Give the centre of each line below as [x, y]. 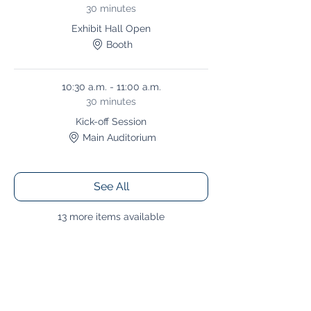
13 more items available [111, 217]
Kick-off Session [111, 121]
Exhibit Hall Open [111, 28]
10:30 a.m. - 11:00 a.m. [111, 87]
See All [111, 186]
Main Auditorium [119, 137]
